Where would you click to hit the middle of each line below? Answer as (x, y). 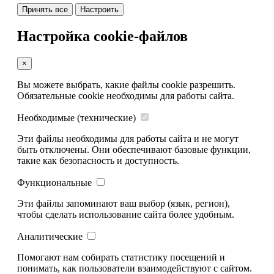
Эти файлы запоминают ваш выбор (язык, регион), (124, 203)
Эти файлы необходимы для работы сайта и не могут (128, 138)
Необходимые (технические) (76, 117)
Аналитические (50, 236)
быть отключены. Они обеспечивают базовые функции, (134, 149)
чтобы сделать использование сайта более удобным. (126, 214)
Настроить (99, 9)
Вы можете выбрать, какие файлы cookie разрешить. (126, 84)
